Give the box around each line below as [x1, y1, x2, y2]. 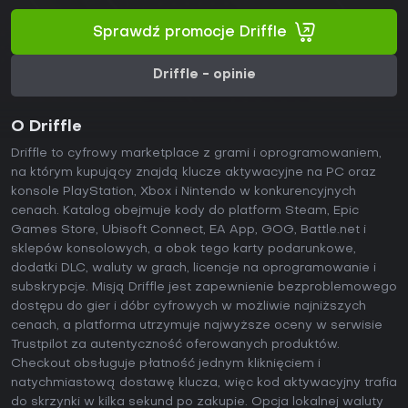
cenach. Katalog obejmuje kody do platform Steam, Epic [11, 205, 359, 218]
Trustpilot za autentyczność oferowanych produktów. [11, 339, 340, 352]
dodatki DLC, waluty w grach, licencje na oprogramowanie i [11, 262, 376, 275]
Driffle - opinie [152, 69, 256, 82]
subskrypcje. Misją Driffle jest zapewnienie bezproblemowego [11, 281, 397, 294]
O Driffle [11, 119, 82, 136]
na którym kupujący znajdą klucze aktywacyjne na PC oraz [11, 167, 376, 179]
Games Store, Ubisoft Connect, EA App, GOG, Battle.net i [11, 224, 366, 237]
